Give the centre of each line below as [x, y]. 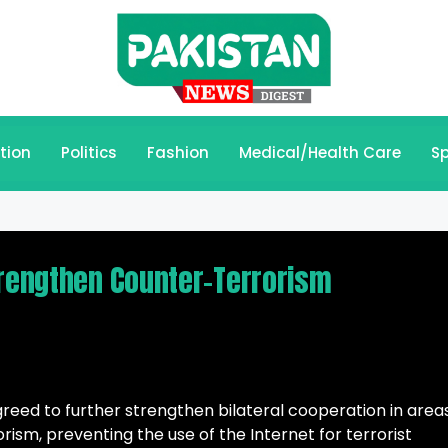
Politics [89, 153]
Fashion [178, 153]
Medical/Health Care [320, 153]
